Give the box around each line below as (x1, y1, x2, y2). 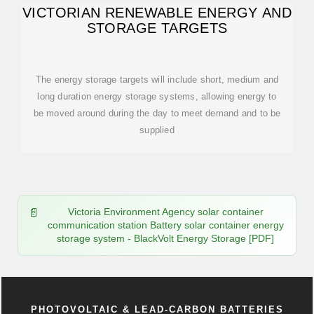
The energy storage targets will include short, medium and (35, 74, 279, 85)
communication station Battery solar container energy (47, 219, 284, 231)
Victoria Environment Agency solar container (67, 206, 264, 217)
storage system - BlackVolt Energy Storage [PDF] (57, 233, 274, 244)
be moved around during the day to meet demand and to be (33, 108, 281, 118)
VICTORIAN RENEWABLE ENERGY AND (22, 5, 292, 20)
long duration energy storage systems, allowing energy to (37, 91, 277, 102)
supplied (139, 125, 175, 135)
